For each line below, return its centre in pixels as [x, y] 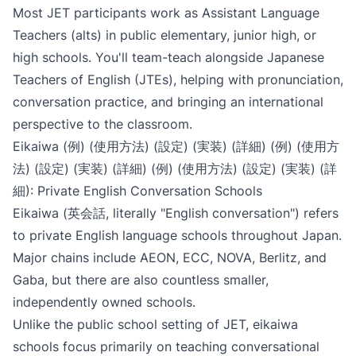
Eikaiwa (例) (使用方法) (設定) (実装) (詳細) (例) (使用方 [176, 146]
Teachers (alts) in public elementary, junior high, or [164, 35]
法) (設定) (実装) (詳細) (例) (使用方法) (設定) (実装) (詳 [175, 168]
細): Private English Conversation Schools [137, 191]
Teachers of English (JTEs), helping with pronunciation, [178, 79]
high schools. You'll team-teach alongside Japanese [168, 57]
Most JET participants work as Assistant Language [166, 13]
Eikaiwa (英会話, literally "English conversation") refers [176, 213]
